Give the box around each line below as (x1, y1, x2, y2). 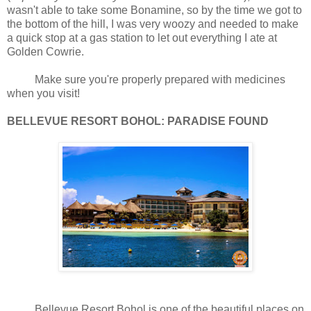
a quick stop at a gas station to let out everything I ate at (7, 32, 277, 44)
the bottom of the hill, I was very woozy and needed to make (7, 18, 299, 31)
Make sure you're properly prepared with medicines (7, 74, 285, 86)
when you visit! (7, 87, 80, 100)
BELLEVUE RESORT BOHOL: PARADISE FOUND (7, 115, 269, 128)
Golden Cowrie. (7, 46, 92, 58)
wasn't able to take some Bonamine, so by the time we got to (7, 4, 302, 17)
